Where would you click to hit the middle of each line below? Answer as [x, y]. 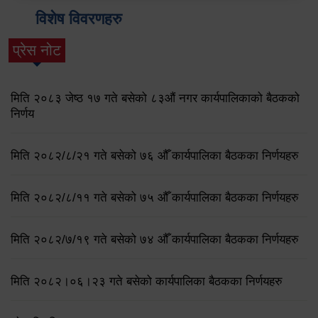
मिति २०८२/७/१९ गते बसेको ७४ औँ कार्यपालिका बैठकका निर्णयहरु [155, 239]
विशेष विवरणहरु [79, 19]
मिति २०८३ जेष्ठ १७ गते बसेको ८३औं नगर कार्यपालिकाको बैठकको [155, 98]
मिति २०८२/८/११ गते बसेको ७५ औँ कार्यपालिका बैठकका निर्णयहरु [155, 197]
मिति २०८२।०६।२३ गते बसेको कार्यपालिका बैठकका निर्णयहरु [147, 281]
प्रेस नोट [37, 50]
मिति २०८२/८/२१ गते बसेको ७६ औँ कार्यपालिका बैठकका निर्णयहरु [155, 155]
